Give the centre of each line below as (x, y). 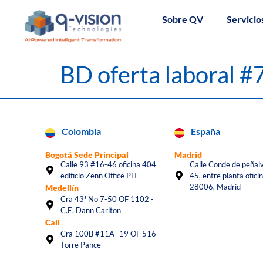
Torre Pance (81, 245)
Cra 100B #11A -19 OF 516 (109, 233)
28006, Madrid (215, 186)
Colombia (82, 131)
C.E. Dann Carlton (91, 210)
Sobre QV (182, 19)
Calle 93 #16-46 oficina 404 (109, 164)
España (205, 131)
